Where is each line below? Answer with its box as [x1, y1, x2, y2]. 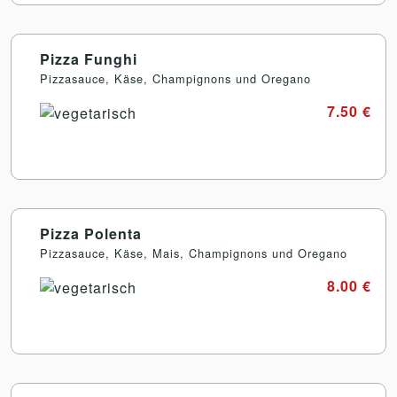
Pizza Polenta [40, 223, 142, 245]
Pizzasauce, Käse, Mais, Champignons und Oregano [40, 245, 347, 262]
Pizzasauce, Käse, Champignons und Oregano [40, 70, 311, 88]
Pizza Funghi [40, 49, 137, 70]
